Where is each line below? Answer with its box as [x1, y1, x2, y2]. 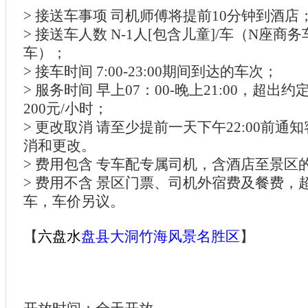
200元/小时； [23, 100, 108, 117]
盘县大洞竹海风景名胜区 [81, 228, 240, 245]
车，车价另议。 [23, 192, 124, 210]
